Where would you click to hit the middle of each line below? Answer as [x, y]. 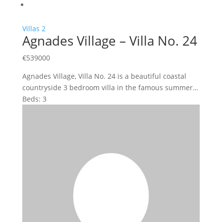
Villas [31, 28]
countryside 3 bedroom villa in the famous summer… [110, 87]
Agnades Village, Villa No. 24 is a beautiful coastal [104, 76]
